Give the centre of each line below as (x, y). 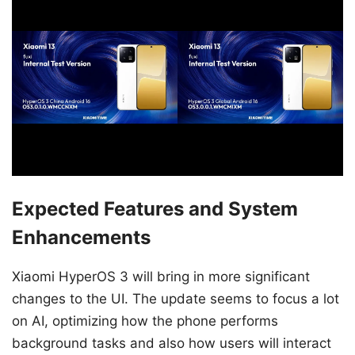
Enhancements (81, 238)
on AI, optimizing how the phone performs (145, 321)
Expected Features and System (155, 209)
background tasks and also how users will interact (172, 344)
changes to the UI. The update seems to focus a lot (176, 299)
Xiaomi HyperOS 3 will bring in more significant (161, 277)
